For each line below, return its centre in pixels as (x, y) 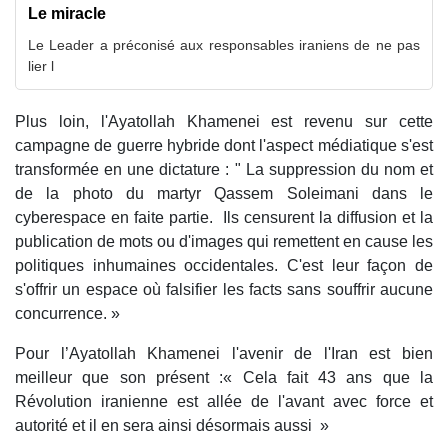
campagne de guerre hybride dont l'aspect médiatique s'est (224, 146)
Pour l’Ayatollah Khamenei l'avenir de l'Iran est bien (224, 354)
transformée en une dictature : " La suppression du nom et (224, 170)
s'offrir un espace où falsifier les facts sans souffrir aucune (224, 290)
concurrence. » (67, 314)
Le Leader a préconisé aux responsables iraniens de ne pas (224, 45)
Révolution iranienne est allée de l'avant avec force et (224, 402)
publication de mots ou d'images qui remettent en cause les (224, 242)
